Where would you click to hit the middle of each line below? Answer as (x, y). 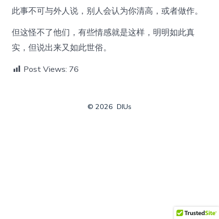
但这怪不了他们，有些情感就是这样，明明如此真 (103, 32)
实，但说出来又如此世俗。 (62, 47)
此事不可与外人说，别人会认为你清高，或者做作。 (108, 11)
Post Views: (45, 69)
